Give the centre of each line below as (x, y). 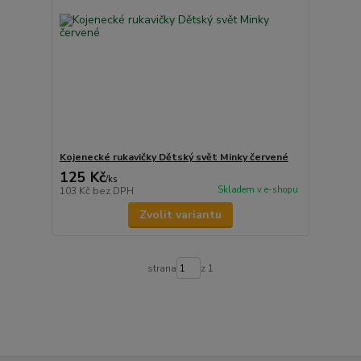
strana (162, 268)
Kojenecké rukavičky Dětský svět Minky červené (174, 158)
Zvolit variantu (180, 215)
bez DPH (113, 191)
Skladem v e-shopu (257, 189)
